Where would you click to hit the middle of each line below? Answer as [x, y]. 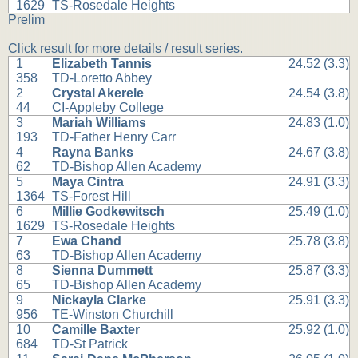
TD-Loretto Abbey [102, 78]
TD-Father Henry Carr [114, 137]
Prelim [26, 20]
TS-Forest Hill [92, 197]
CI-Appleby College [108, 108]
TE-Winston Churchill [113, 315]
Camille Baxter [96, 330]
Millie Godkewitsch [109, 212]
